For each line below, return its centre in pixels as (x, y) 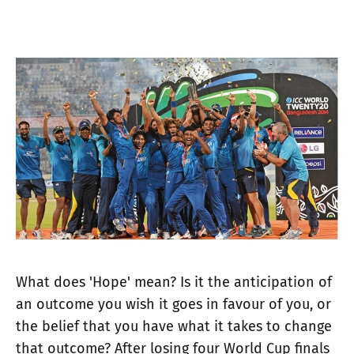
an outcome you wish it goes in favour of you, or (173, 304)
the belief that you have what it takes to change (174, 326)
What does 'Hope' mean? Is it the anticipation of (174, 282)
